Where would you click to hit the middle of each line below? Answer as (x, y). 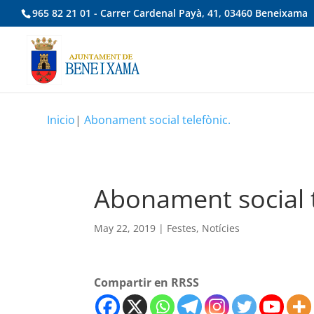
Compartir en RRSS (147, 282)
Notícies (221, 228)
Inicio (61, 120)
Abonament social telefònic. (158, 120)
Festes (182, 228)
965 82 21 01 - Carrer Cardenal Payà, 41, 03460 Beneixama (170, 13)
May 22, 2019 (125, 228)
